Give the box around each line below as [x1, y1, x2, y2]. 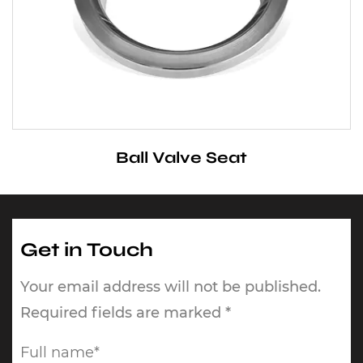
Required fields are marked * [20, 304, 231, 322]
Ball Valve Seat [116, 147, 247, 169]
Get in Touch [20, 238, 153, 263]
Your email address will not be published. [20, 278, 321, 297]
